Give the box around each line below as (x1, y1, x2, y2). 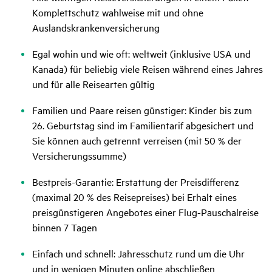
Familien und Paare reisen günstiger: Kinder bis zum (32, 103, 252, 117)
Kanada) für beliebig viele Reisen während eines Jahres (32, 62, 263, 76)
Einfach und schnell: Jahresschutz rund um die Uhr (32, 246, 245, 260)
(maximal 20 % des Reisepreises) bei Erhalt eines (32, 190, 237, 204)
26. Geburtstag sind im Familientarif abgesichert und (32, 118, 254, 132)
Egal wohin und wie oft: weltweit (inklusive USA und (32, 47, 251, 61)
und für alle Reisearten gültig (32, 77, 155, 91)
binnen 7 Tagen (32, 220, 97, 234)
